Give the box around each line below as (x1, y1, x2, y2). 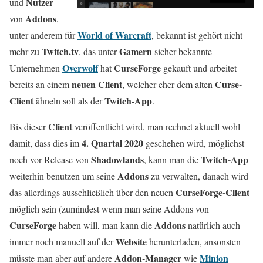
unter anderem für (9, 29, 77, 41)
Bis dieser (9, 120, 48, 133)
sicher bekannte (152, 45, 212, 58)
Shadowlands (91, 153, 144, 166)
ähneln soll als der (33, 95, 104, 107)
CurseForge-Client (176, 186, 249, 199)
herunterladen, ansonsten (147, 235, 241, 248)
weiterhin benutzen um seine (9, 170, 117, 182)
